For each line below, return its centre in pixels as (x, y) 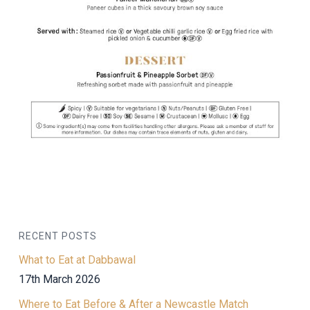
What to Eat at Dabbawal (77, 259)
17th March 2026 (59, 279)
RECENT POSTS (57, 236)
